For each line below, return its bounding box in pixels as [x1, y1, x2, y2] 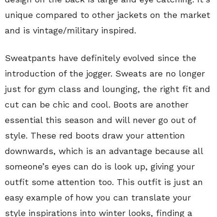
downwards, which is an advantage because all [5, 145, 203, 156]
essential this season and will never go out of [5, 114, 196, 125]
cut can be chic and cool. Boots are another [5, 99, 188, 109]
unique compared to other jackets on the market [5, 9, 210, 20]
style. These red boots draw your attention [5, 130, 185, 140]
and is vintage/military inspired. [5, 25, 136, 35]
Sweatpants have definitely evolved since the [5, 52, 196, 63]
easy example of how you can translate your [5, 192, 191, 202]
